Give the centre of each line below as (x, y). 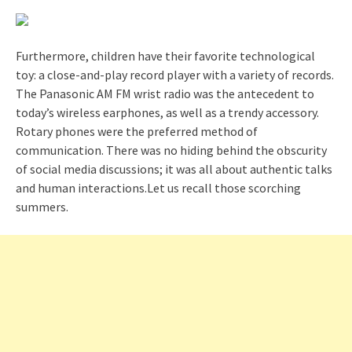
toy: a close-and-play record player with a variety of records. (175, 74)
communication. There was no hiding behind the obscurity (171, 150)
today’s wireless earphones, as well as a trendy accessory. (167, 112)
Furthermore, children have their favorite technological (165, 55)
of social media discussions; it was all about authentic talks (174, 169)
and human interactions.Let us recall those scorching (158, 187)
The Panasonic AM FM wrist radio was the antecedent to (165, 93)
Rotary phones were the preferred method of (137, 131)
